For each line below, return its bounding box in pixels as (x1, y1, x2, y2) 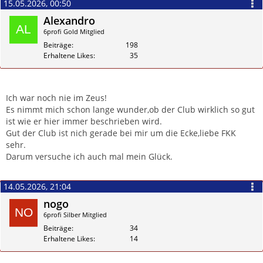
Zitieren (228, 89, 253, 100)
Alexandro (43, 13, 95, 28)
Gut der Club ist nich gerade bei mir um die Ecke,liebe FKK (6, 127, 236, 139)
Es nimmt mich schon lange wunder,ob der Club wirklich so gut (6, 104, 255, 116)
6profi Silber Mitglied (43, 210, 107, 219)
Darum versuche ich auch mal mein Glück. (6, 151, 173, 163)
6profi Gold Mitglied (43, 26, 104, 36)
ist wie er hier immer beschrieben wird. (6, 116, 162, 127)
